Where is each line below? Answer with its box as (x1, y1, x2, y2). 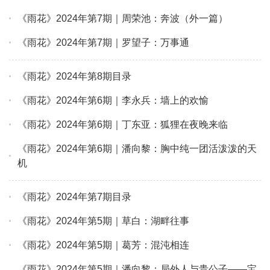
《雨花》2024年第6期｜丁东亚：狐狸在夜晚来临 (17, 119, 228, 130)
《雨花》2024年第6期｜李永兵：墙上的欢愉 (17, 95, 209, 106)
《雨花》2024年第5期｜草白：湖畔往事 (17, 216, 189, 227)
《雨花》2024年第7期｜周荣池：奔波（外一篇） (17, 13, 228, 24)
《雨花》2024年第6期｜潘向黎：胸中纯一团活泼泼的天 (17, 143, 257, 154)
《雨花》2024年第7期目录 (17, 192, 131, 202)
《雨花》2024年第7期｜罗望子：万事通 (17, 37, 189, 48)
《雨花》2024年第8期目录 (17, 71, 131, 82)
